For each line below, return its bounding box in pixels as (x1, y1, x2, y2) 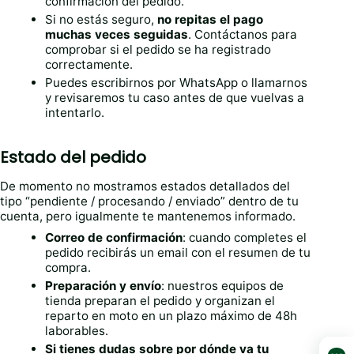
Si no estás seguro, (45, 12, 158, 28)
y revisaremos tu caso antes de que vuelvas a (45, 90, 305, 106)
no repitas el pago (157, 12, 264, 28)
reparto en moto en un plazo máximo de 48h (45, 308, 298, 324)
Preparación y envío (45, 278, 162, 294)
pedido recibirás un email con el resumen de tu (45, 245, 311, 261)
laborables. (45, 323, 109, 339)
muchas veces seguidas (45, 27, 189, 43)
